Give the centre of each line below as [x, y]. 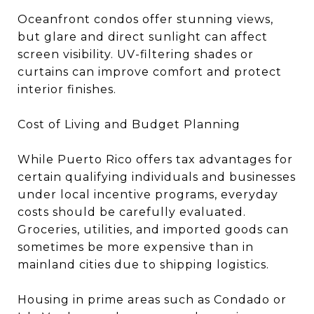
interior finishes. [67, 89]
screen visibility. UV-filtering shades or [136, 54]
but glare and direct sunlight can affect [143, 37]
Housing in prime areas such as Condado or [152, 300]
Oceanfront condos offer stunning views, [145, 19]
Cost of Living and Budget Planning [129, 124]
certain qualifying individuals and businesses [157, 177]
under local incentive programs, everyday [148, 194]
